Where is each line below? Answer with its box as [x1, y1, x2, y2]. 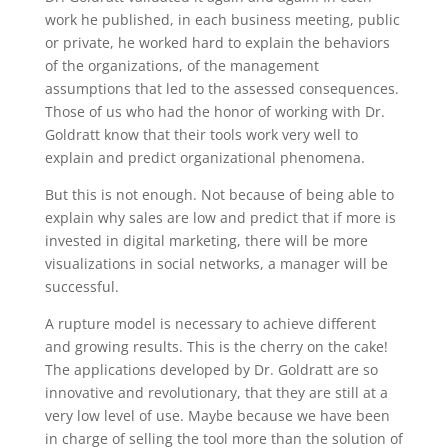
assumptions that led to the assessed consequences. [44, 78, 399, 98]
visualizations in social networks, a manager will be [44, 253, 388, 273]
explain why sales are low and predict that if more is [44, 207, 396, 227]
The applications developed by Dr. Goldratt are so [44, 359, 378, 379]
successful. [44, 276, 119, 296]
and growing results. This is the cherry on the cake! [44, 336, 388, 356]
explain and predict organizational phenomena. [44, 147, 365, 167]
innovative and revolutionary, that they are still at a [44, 382, 388, 402]
